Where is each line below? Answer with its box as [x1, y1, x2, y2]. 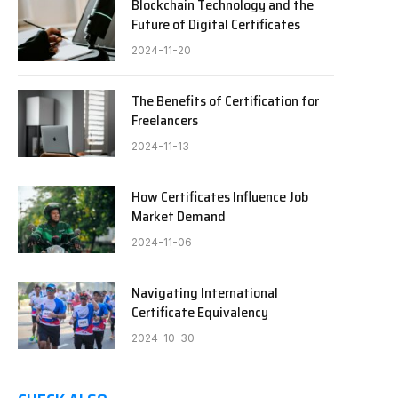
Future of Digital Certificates [131, 13, 300, 36]
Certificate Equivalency [131, 301, 268, 323]
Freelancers [131, 109, 198, 131]
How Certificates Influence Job [131, 186, 308, 208]
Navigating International [131, 282, 278, 304]
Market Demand [131, 205, 226, 227]
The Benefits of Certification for [131, 90, 319, 112]
